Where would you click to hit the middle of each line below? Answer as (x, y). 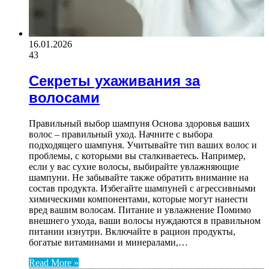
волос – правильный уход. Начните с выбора (121, 134)
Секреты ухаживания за (114, 81)
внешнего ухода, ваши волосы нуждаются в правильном (145, 221)
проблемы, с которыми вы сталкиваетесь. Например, (137, 156)
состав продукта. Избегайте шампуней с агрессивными (142, 189)
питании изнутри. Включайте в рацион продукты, (132, 232)
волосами (64, 98)
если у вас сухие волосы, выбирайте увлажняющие (134, 167)
